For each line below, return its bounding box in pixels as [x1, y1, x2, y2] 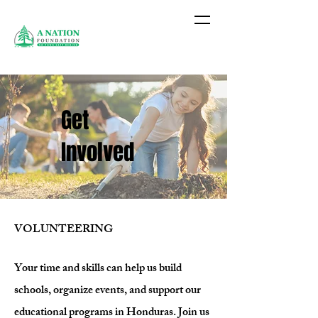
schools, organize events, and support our [14, 281, 201, 302]
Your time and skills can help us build [14, 259, 182, 280]
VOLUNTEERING [14, 220, 113, 241]
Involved [61, 136, 134, 168]
